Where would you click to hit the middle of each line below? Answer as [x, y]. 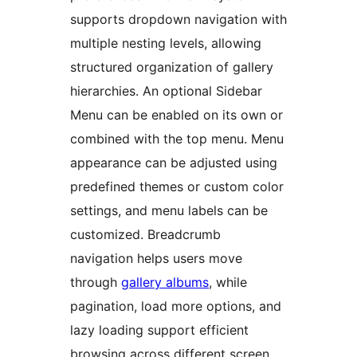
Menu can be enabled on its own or [177, 115]
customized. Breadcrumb [145, 235]
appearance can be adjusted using [174, 163]
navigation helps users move [156, 259]
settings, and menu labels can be [169, 211]
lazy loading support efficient [159, 330]
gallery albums [165, 282]
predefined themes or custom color [177, 187]
